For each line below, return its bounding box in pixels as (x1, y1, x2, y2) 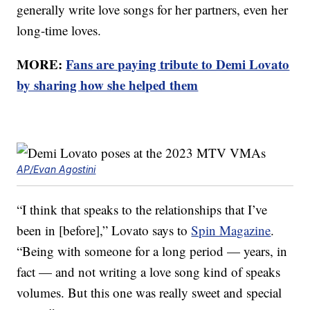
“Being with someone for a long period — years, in (17, 242, 288, 260)
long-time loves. (17, 21, 102, 39)
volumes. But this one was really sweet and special (17, 284, 282, 302)
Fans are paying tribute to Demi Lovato (66, 55, 290, 74)
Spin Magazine (191, 221, 271, 239)
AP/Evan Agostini (17, 163, 96, 176)
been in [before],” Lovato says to (17, 221, 192, 239)
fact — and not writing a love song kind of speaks (17, 263, 281, 281)
